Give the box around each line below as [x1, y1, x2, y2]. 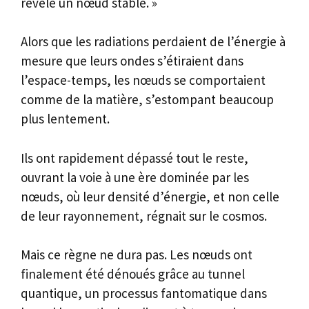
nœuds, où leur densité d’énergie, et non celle [21, 188, 279, 205]
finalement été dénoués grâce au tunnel [21, 266, 245, 283]
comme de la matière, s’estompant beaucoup [21, 91, 274, 108]
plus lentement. [21, 110, 110, 128]
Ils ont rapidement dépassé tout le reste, [21, 149, 248, 166]
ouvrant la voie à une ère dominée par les [21, 168, 249, 186]
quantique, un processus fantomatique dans [21, 285, 267, 302]
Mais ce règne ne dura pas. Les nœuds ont [21, 246, 252, 263]
